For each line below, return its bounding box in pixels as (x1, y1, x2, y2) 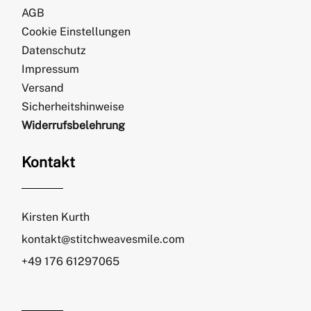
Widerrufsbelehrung (22, 118, 126, 132)
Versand (22, 81, 65, 94)
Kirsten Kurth (22, 210, 90, 224)
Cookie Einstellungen (22, 24, 131, 38)
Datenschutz (22, 43, 87, 57)
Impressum (22, 62, 80, 76)
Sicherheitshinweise (22, 99, 125, 113)
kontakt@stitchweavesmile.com (22, 232, 185, 246)
